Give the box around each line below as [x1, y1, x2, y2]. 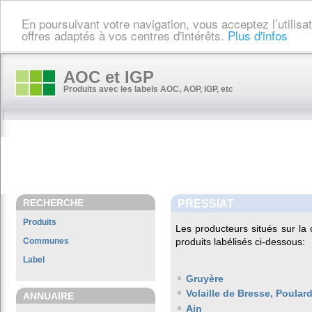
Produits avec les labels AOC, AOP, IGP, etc [63, 84, 233, 94]
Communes [23, 236, 69, 246]
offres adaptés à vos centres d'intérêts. [22, 26, 228, 44]
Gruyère [186, 273, 224, 284]
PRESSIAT [178, 197, 234, 210]
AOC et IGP [63, 68, 154, 86]
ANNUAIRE [23, 290, 74, 302]
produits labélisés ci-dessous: [175, 236, 305, 247]
